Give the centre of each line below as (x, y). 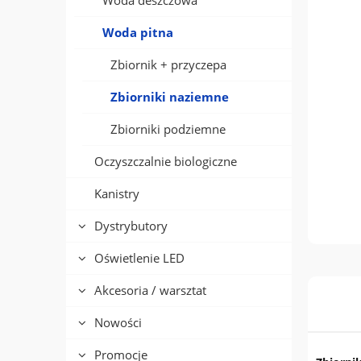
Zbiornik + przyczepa (168, 65)
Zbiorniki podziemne (168, 129)
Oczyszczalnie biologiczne (166, 162)
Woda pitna (138, 33)
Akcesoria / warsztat (150, 290)
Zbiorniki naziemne (170, 97)
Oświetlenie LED (139, 258)
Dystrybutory (131, 226)
